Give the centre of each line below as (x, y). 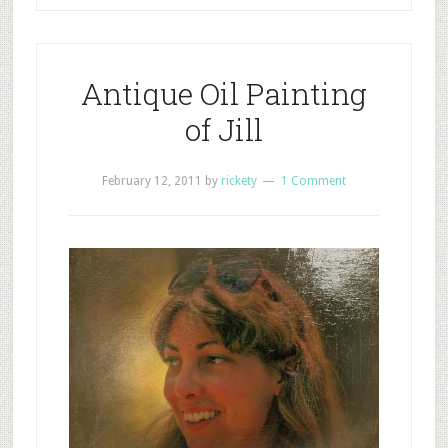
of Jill (223, 130)
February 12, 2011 (151, 181)
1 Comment (313, 181)
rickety (238, 181)
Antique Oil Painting (223, 94)
